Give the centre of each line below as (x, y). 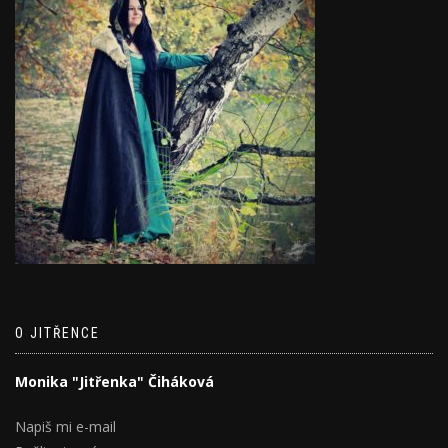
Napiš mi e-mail (65, 427)
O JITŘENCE (57, 333)
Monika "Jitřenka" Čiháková (114, 382)
